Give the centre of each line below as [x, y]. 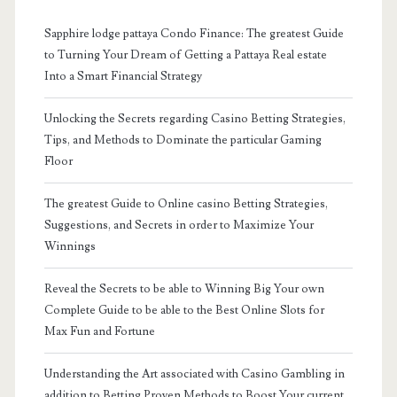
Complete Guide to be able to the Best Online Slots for [184, 310]
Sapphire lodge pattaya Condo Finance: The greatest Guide [194, 33]
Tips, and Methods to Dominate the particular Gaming [183, 140]
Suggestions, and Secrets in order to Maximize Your [179, 225]
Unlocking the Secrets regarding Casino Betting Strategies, [195, 118]
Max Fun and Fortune [99, 331]
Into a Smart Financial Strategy [123, 76]
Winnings [70, 246]
